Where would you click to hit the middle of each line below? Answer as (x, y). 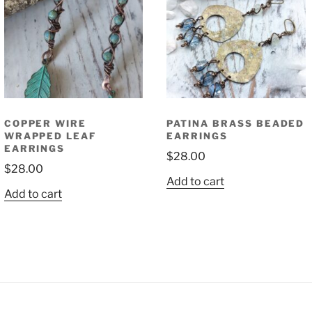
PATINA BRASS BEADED (236, 123)
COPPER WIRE (45, 123)
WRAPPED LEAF (50, 135)
